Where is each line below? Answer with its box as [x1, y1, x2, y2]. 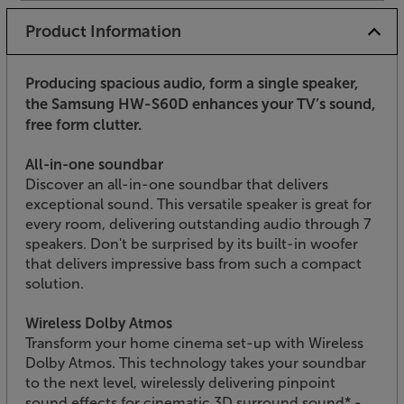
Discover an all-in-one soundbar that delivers [25, 175, 328, 193]
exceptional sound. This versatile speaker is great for [25, 195, 372, 213]
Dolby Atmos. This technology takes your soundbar [25, 353, 366, 372]
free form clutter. [25, 115, 142, 133]
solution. [25, 274, 84, 292]
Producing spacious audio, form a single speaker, [25, 73, 358, 92]
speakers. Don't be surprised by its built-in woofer [25, 234, 358, 252]
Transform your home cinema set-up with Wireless [25, 334, 363, 352]
